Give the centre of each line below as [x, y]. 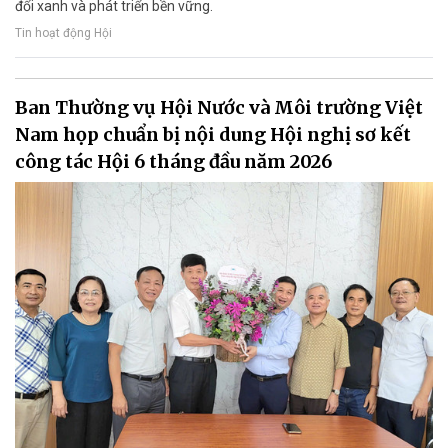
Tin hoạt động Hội [63, 33]
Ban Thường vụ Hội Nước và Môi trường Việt [219, 107]
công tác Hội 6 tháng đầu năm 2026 [173, 161]
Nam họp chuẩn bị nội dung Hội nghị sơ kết [213, 134]
